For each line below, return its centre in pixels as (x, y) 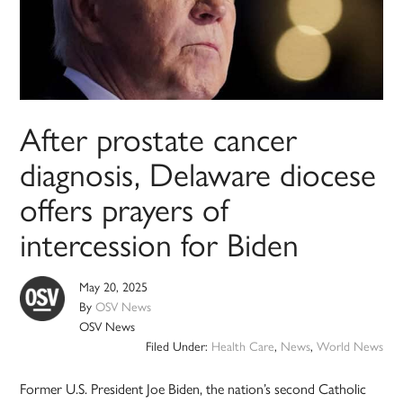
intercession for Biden (160, 243)
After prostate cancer (159, 138)
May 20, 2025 (114, 287)
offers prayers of (125, 208)
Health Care (242, 346)
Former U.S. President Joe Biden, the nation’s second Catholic (193, 389)
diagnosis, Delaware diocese (198, 173)
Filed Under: (178, 346)
